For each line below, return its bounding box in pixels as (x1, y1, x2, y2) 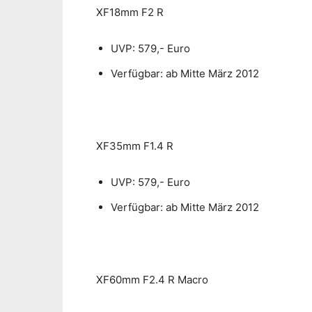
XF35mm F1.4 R (96, 139, 176, 153)
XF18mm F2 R (96, 6, 166, 19)
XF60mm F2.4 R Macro (96, 273, 211, 287)
